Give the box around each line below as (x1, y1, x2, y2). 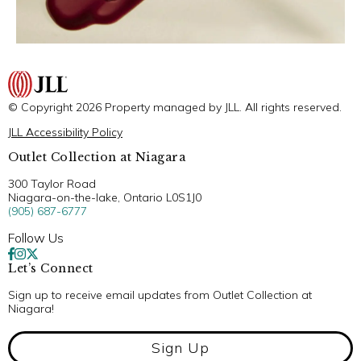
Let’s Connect (8, 260, 93, 276)
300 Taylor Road (8, 176, 96, 191)
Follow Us (8, 229, 64, 246)
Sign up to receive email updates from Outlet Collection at (8, 287, 312, 302)
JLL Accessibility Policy (8, 124, 122, 139)
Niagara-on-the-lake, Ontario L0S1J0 (8, 189, 201, 205)
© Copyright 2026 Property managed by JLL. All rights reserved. (8, 99, 342, 114)
